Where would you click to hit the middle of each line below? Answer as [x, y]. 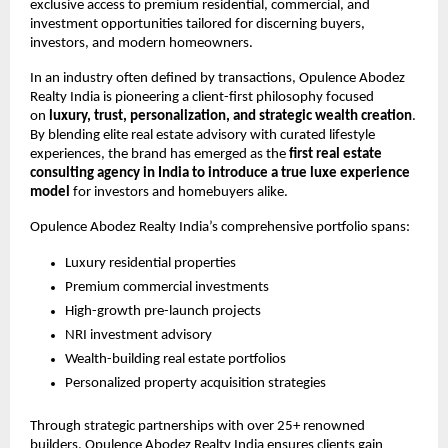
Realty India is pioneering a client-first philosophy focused [202, 97]
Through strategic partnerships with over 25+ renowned [197, 426]
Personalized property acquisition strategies [197, 383]
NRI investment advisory [140, 335]
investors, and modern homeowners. [141, 43]
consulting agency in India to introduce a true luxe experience [220, 173]
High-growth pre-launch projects [164, 311]
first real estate [335, 154]
